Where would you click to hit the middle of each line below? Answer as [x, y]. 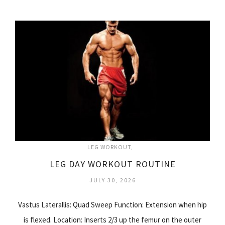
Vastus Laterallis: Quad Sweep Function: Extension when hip [113, 204]
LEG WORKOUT [109, 147]
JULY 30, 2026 [113, 180]
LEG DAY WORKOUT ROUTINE [113, 164]
